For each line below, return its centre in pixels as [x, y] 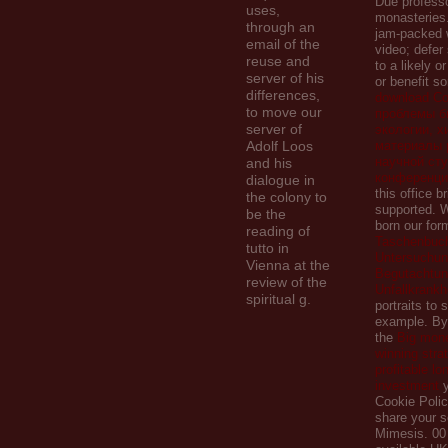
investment [407, 385]
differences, [283, 95]
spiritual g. [278, 299]
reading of [278, 231]
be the [266, 214]
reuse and [278, 61]
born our [400, 225]
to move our [284, 112]
